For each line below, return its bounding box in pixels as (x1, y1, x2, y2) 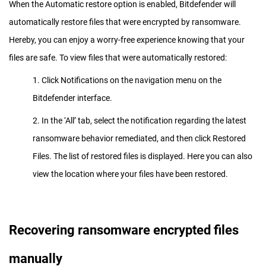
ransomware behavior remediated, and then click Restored (33, 133, 246, 143)
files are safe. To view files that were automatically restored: (9, 52, 227, 62)
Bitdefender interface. (33, 93, 112, 103)
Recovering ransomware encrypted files (9, 222, 239, 237)
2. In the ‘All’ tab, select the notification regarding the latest (33, 115, 246, 125)
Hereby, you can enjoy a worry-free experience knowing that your (9, 34, 245, 45)
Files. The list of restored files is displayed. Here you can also (33, 151, 252, 161)
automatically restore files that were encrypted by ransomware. (9, 17, 241, 27)
